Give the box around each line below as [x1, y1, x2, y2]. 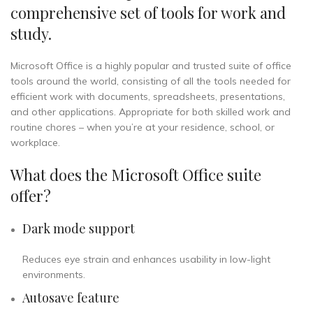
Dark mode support [22, 220, 135, 237]
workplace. [10, 136, 60, 149]
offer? [10, 185, 51, 206]
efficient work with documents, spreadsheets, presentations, [10, 90, 285, 103]
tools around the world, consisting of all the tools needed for [10, 75, 291, 87]
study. [10, 23, 52, 44]
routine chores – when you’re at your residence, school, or [10, 121, 275, 133]
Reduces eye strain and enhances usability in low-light [22, 253, 270, 265]
